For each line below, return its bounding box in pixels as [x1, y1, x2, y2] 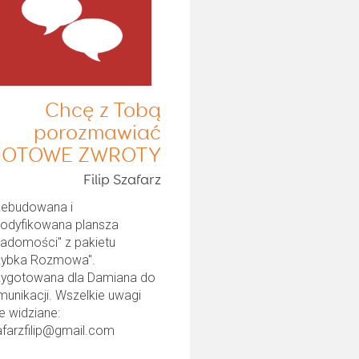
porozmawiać [33, 123, 161, 144]
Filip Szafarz [83, 172, 161, 188]
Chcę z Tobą [44, 100, 161, 122]
